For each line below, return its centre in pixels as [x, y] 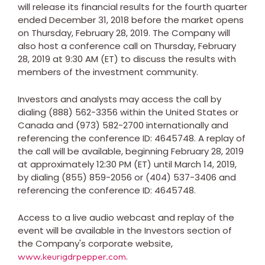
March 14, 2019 [205, 164]
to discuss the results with [177, 59]
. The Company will [189, 33]
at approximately [57, 164]
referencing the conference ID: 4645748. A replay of [132, 138]
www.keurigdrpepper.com [72, 257]
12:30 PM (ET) [124, 164]
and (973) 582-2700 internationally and [141, 125]
